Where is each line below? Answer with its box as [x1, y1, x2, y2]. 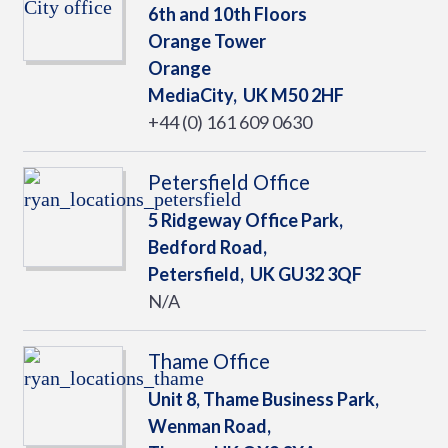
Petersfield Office [147, 170, 310, 194]
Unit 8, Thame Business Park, [147, 388, 379, 410]
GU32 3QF [274, 263, 362, 285]
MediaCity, [147, 84, 243, 106]
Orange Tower [147, 30, 266, 52]
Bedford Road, [147, 236, 267, 258]
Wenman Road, [147, 415, 271, 437]
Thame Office [147, 349, 270, 373]
